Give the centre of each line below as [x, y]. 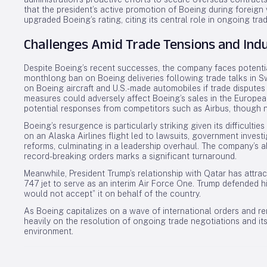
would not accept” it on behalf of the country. [112, 194]
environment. [49, 231]
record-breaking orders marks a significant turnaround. [130, 156]
